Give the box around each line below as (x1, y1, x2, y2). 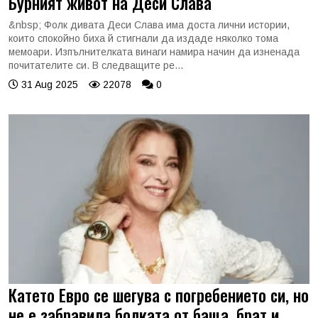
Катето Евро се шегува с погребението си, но (9, 282, 309, 307)
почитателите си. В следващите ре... (9, 60, 183, 71)
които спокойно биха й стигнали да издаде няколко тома (9, 33, 278, 44)
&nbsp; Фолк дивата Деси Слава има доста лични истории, (9, 19, 290, 31)
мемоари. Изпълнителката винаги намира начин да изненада (9, 46, 300, 57)
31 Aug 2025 (18, 79, 78, 90)
